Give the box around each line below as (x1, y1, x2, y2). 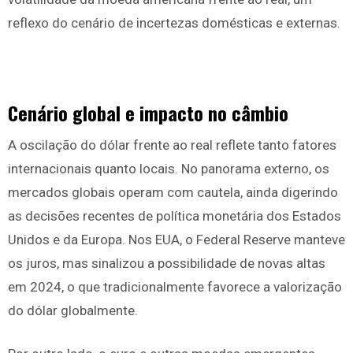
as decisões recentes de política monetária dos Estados (8, 208, 341, 225)
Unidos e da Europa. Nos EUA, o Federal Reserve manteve (8, 232, 345, 248)
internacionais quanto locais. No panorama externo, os (8, 161, 329, 177)
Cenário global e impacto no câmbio (8, 98, 288, 128)
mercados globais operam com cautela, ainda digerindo (8, 184, 338, 201)
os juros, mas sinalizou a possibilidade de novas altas (8, 255, 325, 272)
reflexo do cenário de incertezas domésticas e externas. (8, 15, 340, 32)
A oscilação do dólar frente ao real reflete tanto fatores (8, 137, 336, 154)
